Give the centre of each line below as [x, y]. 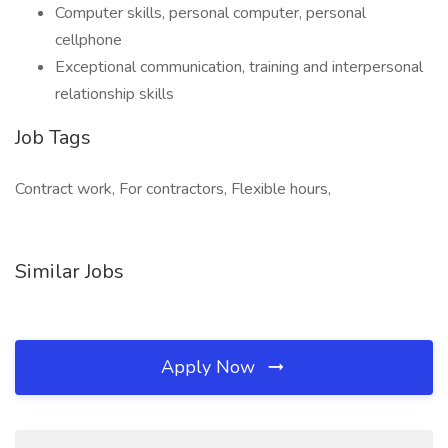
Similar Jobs [69, 271]
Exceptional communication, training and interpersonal [239, 67]
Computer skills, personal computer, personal [210, 13]
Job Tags [53, 137]
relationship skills [114, 94]
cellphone [88, 40]
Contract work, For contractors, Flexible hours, [173, 189]
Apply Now [210, 367]
